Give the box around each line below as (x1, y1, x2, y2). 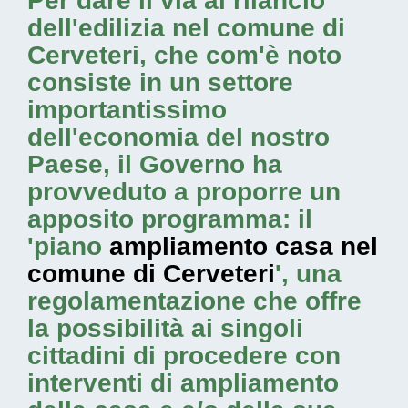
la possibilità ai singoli (27, 314, 303, 342)
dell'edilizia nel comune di (27, 14, 345, 42)
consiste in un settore (27, 68, 293, 97)
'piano (27, 232, 109, 260)
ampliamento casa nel (109, 232, 378, 260)
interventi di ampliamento (27, 369, 339, 397)
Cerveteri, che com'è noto (27, 41, 342, 69)
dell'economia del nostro (27, 123, 330, 151)
